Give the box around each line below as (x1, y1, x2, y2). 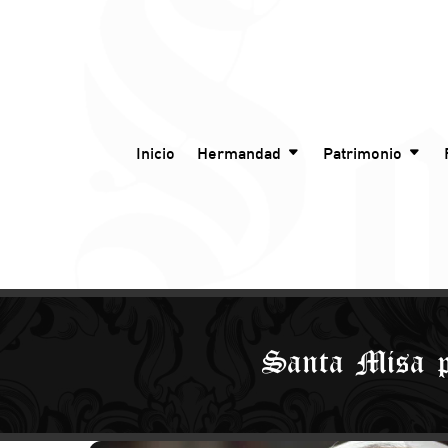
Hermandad (197, 143, 281, 164)
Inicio (136, 143, 175, 164)
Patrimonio (323, 143, 402, 164)
